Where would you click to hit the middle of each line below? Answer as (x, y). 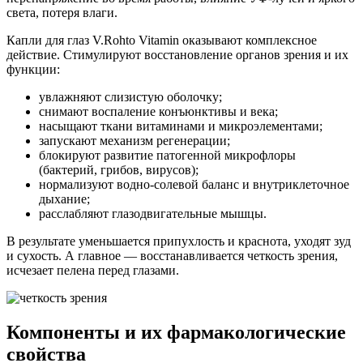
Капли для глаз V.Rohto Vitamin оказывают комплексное (162, 41)
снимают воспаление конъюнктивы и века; (158, 112)
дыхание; (64, 199)
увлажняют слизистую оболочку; (130, 97)
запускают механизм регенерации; (135, 141)
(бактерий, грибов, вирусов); (119, 170)
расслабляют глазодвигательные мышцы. (153, 214)
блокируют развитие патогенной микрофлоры (167, 156)
